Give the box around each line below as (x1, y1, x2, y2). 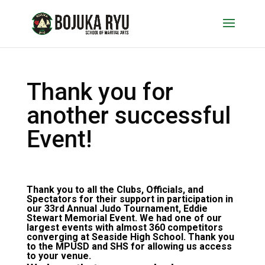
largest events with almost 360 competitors (26, 222, 223, 233)
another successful (26, 102, 231, 130)
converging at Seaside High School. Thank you (26, 231, 234, 243)
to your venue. (26, 250, 91, 261)
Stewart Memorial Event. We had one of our (26, 212, 222, 224)
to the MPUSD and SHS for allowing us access (26, 241, 232, 252)
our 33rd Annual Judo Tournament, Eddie (26, 203, 208, 214)
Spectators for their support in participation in (26, 193, 233, 205)
